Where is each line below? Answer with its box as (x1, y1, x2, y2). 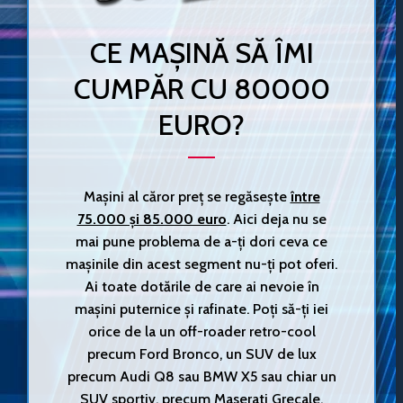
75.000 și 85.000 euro (76, 210, 227, 228)
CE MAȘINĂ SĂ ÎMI (89, 35, 314, 70)
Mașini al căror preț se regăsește (83, 188, 291, 206)
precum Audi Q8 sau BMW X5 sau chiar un (67, 368, 336, 386)
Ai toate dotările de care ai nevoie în (84, 278, 319, 296)
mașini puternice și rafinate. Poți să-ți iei (75, 300, 328, 318)
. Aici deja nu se (226, 210, 327, 228)
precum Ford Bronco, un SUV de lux (86, 345, 317, 363)
